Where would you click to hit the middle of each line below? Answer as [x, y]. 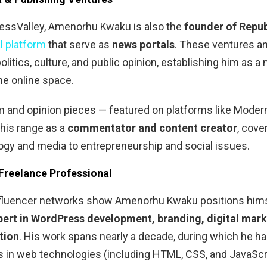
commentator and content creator [152, 128]
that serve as [79, 45]
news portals [143, 45]
